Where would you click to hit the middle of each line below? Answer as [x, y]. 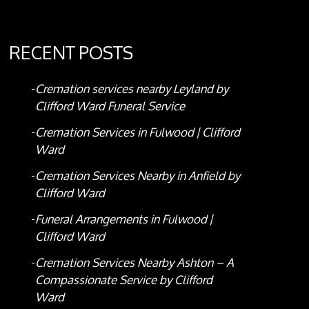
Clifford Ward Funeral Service [110, 106]
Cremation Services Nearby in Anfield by [137, 176]
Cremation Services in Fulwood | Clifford [137, 132]
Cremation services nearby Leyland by [131, 89]
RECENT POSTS [71, 53]
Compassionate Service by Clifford [123, 280]
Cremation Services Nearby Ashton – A [134, 263]
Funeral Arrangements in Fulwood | [123, 219]
